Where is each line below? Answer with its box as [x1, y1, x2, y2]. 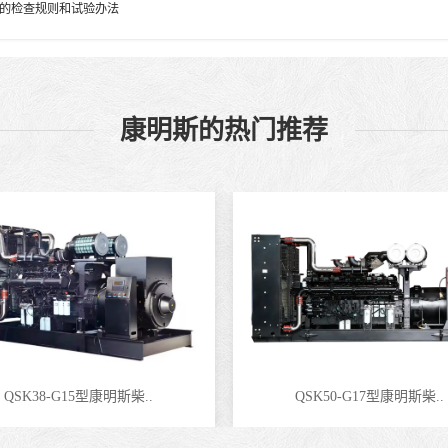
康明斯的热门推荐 [120, 116, 328, 146]
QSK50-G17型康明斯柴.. [295, 388, 445, 404]
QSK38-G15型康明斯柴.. [3, 388, 153, 404]
